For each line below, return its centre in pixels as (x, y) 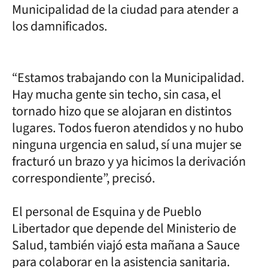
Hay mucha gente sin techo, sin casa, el (117, 95)
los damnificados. (60, 27)
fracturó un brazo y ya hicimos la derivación (129, 162)
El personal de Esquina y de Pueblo (107, 212)
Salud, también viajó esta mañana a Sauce (126, 246)
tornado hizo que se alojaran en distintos (122, 112)
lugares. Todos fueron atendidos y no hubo (128, 128)
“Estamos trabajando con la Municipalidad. (128, 78)
